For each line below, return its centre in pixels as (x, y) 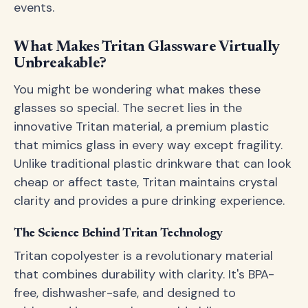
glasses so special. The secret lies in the (128, 108)
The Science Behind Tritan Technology (119, 234)
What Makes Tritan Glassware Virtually (147, 47)
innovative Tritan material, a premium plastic (141, 126)
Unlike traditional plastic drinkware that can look (153, 164)
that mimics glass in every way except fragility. (148, 145)
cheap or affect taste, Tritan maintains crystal (146, 182)
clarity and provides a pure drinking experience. (149, 201)
